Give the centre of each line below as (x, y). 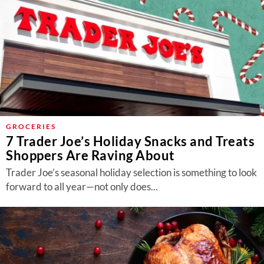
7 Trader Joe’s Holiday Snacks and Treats (130, 141)
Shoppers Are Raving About (90, 155)
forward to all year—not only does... (82, 187)
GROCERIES (31, 126)
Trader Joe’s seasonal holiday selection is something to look (131, 172)
